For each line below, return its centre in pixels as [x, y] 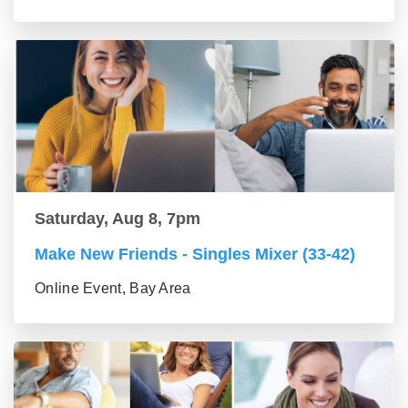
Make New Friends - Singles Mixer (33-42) [195, 255]
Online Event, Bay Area [113, 289]
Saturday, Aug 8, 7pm [117, 219]
